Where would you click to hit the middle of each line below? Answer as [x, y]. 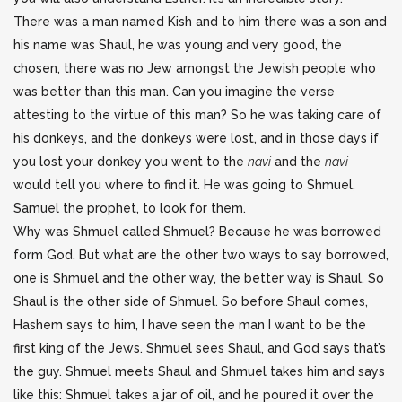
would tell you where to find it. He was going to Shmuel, [184, 185]
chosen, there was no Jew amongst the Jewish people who [195, 68]
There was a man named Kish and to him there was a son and [200, 22]
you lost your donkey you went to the [131, 162]
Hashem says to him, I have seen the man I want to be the [190, 325]
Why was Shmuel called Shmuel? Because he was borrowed [197, 232]
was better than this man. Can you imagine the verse [174, 92]
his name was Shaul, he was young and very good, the [178, 45]
